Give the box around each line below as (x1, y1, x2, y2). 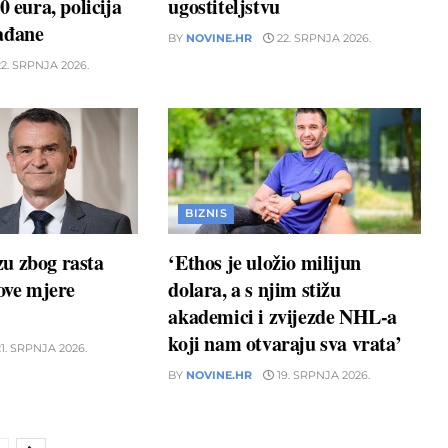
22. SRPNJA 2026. (274, 30, 372, 45)
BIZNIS (185, 205, 228, 220)
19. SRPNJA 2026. (274, 367, 371, 382)
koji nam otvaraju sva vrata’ (168, 328, 402, 358)
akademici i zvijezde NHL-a (168, 301, 398, 331)
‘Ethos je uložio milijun (168, 247, 361, 277)
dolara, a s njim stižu (168, 274, 341, 304)
